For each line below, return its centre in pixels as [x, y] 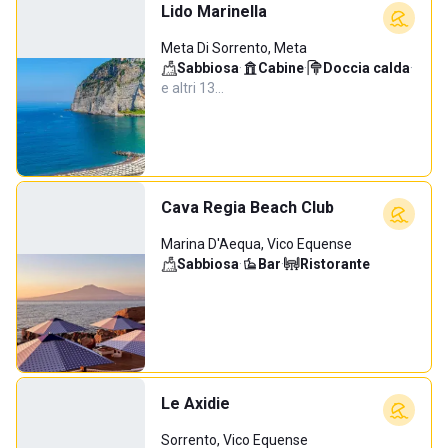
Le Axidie [195, 403]
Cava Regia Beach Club [247, 207]
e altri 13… [192, 88]
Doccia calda [366, 68]
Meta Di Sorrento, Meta [234, 48]
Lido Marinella [214, 11]
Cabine [281, 68]
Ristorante [335, 264]
